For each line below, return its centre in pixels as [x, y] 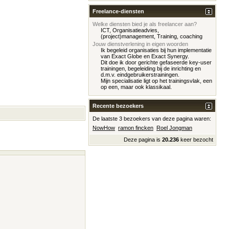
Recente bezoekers [118, 106]
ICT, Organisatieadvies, [130, 30]
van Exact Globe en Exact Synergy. [145, 56]
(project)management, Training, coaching [152, 36]
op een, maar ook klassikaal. [136, 87]
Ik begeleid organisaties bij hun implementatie [156, 50]
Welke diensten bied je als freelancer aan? [145, 24]
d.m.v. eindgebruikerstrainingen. [140, 75]
